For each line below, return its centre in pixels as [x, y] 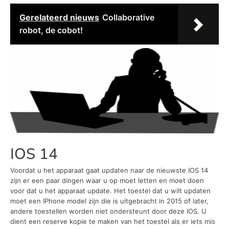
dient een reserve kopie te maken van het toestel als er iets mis [113, 221]
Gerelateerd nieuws [59, 18]
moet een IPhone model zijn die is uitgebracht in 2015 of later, [109, 201]
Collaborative [128, 18]
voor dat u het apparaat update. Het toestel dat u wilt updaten [110, 190]
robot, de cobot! [51, 30]
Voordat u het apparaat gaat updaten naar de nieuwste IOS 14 [109, 170]
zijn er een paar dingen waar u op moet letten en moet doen [107, 180]
